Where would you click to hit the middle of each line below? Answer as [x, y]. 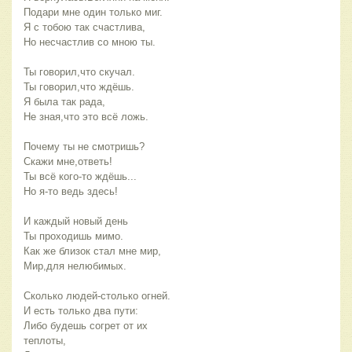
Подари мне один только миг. [93, 12]
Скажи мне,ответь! [68, 161]
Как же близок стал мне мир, [92, 251]
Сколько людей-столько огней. [97, 295]
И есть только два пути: [81, 310]
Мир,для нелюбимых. [75, 266]
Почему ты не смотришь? [84, 146]
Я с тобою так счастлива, [84, 27]
